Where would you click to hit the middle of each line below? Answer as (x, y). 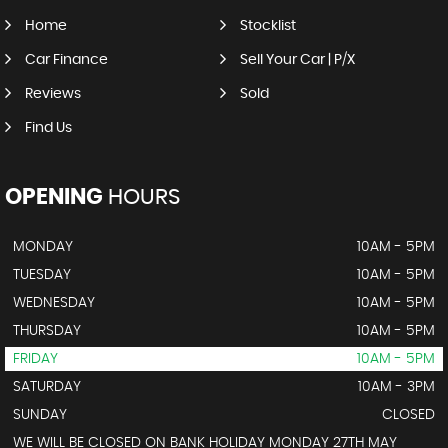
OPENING (54, 197)
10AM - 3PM (396, 387)
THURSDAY (47, 331)
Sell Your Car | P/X (297, 60)
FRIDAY (35, 359)
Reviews (53, 94)
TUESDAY (42, 275)
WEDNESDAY (54, 303)
